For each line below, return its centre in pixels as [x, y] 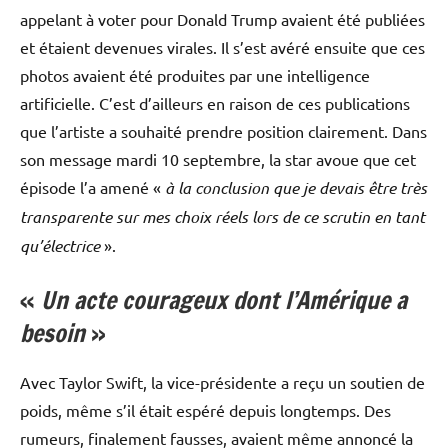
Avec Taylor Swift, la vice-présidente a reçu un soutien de [222, 381]
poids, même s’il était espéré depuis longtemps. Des [205, 409]
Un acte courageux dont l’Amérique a [224, 299]
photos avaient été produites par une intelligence [195, 74]
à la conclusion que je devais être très [296, 187]
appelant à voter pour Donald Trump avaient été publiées [222, 18]
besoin [52, 332]
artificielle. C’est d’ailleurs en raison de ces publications [215, 102]
